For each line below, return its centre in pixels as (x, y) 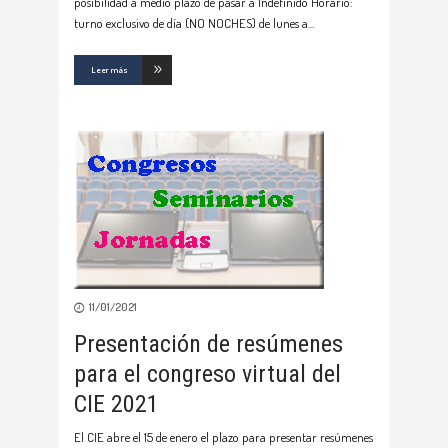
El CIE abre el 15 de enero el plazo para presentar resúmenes (223, 437)
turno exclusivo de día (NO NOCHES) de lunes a (191, 23)
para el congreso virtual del (207, 374)
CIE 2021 (116, 404)
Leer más (109, 70)
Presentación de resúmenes (208, 344)
